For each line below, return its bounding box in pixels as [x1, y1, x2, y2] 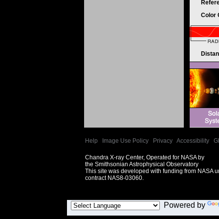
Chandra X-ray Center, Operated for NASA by [85, 154, 204, 161]
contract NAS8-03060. [85, 175, 144, 181]
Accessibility [176, 137, 209, 144]
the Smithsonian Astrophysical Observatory [85, 161, 198, 168]
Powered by [160, 201, 207, 209]
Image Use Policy [102, 137, 149, 144]
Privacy [153, 137, 173, 144]
